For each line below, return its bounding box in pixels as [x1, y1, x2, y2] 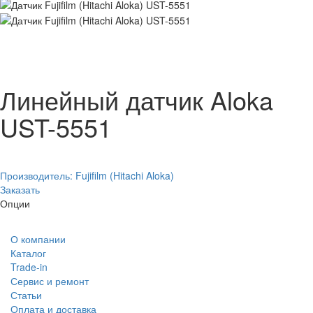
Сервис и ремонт [10, 274, 89, 289]
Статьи [10, 288, 42, 303]
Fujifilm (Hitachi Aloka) [75, 168, 174, 183]
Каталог [10, 246, 46, 261]
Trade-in [10, 260, 48, 275]
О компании [10, 232, 66, 247]
